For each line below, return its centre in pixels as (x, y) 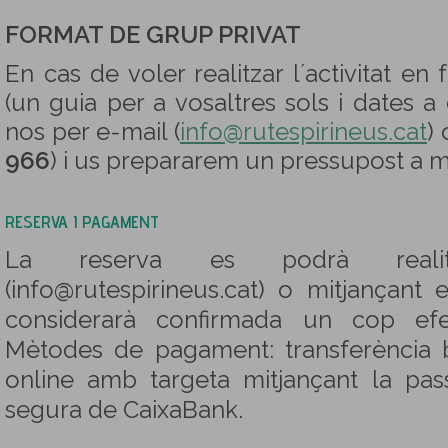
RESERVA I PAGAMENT (82, 221)
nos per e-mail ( (92, 132)
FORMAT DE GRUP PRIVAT (153, 35)
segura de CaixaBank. (124, 410)
